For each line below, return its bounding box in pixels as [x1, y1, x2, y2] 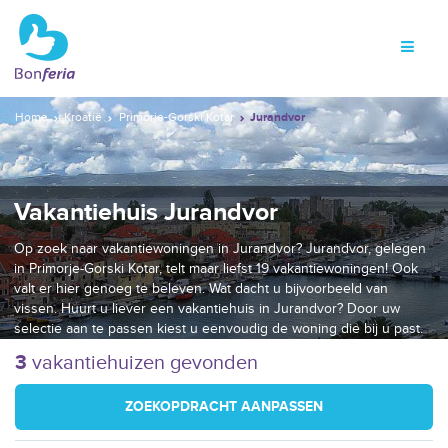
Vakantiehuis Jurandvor [14, 196, 278, 228]
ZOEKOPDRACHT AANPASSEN [125, 397, 323, 415]
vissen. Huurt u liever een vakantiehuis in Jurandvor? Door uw [14, 299, 400, 317]
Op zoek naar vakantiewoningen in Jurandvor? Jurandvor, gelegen [14, 239, 426, 257]
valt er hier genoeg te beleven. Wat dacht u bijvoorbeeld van [14, 279, 388, 297]
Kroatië [64, 110, 103, 126]
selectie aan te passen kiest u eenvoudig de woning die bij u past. [14, 319, 423, 337]
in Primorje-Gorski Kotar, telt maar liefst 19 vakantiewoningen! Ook [14, 259, 418, 277]
